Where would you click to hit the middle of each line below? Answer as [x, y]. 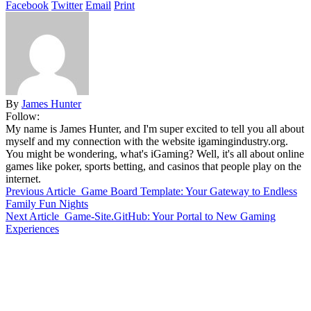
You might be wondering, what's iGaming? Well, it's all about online [155, 154]
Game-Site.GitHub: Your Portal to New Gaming [170, 217]
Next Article [32, 217]
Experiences [32, 229]
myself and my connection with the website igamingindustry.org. [147, 142]
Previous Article [41, 192]
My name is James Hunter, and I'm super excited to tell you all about [155, 129]
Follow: [23, 117]
